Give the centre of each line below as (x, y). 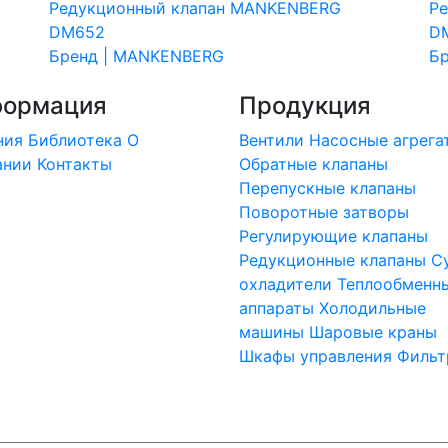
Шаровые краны (373, 332)
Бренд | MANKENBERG (136, 56)
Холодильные (372, 308)
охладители (285, 284)
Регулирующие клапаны (333, 236)
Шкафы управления (315, 356)
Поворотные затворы (324, 212)
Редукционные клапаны (332, 260)
